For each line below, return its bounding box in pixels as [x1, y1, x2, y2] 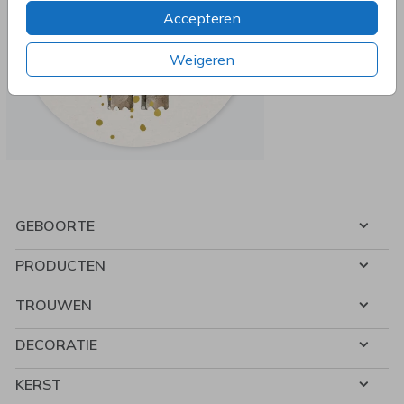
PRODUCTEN [15, 256, 106, 274]
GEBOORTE [15, 216, 95, 234]
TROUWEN [15, 296, 92, 314]
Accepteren [163, 9, 241, 27]
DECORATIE [15, 335, 97, 353]
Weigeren [170, 50, 234, 69]
